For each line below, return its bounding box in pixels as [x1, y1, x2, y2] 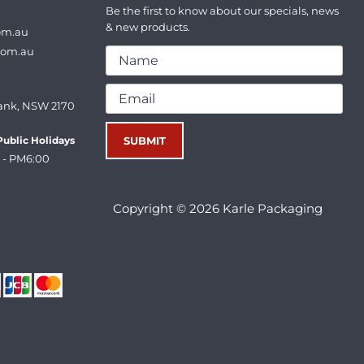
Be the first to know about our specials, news [106, 3, 340, 17]
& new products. [106, 19, 191, 33]
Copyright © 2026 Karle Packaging [113, 200, 323, 216]
